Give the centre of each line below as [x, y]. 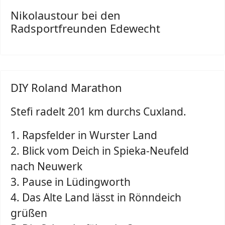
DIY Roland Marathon [66, 87]
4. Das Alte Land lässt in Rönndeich [96, 197]
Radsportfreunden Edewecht [85, 28]
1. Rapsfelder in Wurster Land [84, 135]
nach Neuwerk [46, 166]
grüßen [29, 213]
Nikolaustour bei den [66, 15]
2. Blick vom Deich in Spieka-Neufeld [100, 151]
